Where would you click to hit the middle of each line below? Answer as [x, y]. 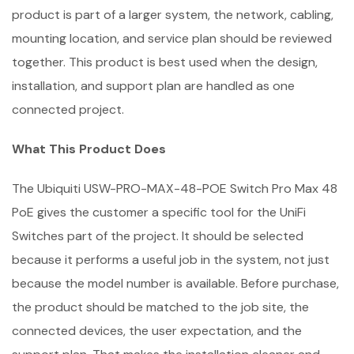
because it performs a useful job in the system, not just [171, 260]
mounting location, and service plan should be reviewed [172, 38]
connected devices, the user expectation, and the [157, 331]
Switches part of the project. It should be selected [158, 236]
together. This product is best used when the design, [165, 62]
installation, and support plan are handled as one [153, 86]
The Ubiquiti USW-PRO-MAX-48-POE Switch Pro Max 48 [175, 188]
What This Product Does [89, 149]
